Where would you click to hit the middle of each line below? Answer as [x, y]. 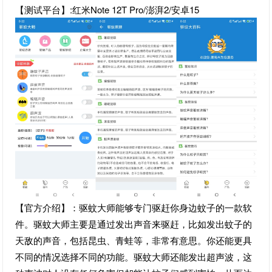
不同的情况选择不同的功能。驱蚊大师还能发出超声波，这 [134, 257]
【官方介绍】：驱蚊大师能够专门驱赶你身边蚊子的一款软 [134, 208]
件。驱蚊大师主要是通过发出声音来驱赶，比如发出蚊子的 [134, 224]
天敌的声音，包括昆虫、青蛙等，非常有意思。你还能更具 [134, 240]
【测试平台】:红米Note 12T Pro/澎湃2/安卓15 [107, 9]
